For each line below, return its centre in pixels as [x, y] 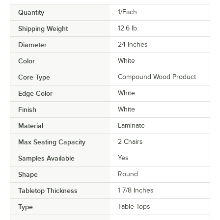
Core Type [34, 77]
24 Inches [133, 44]
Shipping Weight [43, 28]
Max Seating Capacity [52, 142]
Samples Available [46, 158]
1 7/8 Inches [136, 190]
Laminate [131, 125]
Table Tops [134, 206]
